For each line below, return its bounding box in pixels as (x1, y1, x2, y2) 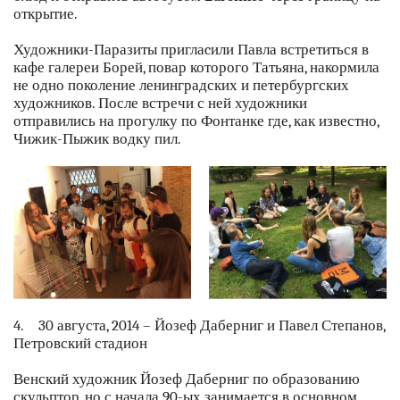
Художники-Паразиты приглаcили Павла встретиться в (13, 40, 369, 58)
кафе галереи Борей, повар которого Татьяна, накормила (13, 58, 379, 76)
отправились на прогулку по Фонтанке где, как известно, (13, 112, 379, 129)
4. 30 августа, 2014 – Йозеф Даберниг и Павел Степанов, (13, 316, 385, 334)
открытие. (13, 4, 78, 22)
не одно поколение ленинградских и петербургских (13, 76, 349, 94)
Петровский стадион (13, 334, 147, 352)
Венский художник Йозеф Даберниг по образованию (13, 370, 360, 387)
